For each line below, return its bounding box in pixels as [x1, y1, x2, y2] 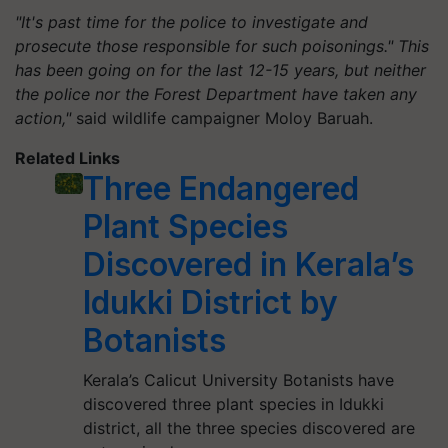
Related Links [15, 147, 120, 168]
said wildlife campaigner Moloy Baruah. [76, 107, 373, 128]
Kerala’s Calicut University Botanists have [83, 369, 395, 390]
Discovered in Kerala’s [83, 244, 415, 284]
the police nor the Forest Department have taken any [15, 83, 417, 104]
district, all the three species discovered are [83, 417, 416, 438]
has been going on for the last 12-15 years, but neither [15, 59, 426, 80]
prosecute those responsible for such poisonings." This [15, 35, 429, 56]
